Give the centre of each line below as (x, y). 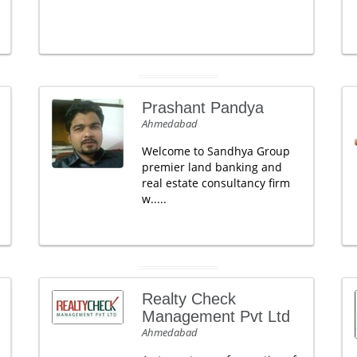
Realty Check (188, 299)
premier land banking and (212, 167)
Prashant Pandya (202, 108)
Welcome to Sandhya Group (216, 151)
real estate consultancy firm (216, 183)
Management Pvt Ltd (216, 316)
